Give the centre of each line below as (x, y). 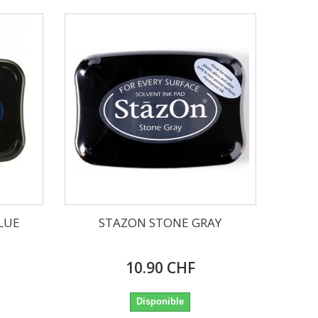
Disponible (160, 301)
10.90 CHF (160, 267)
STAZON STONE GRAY (160, 222)
